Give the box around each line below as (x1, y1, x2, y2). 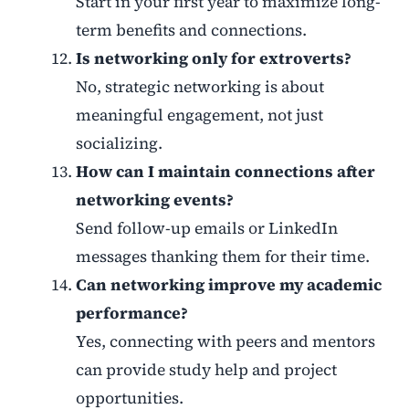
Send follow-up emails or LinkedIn (75, 217, 338, 240)
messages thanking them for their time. (75, 246, 370, 268)
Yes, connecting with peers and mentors (75, 330, 375, 353)
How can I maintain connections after (75, 161, 375, 184)
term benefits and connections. (75, 19, 307, 42)
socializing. (75, 132, 163, 155)
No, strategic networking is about (75, 76, 324, 99)
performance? (75, 302, 188, 325)
